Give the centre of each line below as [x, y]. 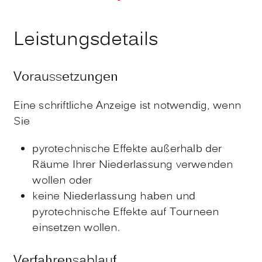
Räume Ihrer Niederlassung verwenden [133, 166]
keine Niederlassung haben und [114, 197]
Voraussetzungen [66, 78]
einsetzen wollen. [76, 229]
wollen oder [62, 181]
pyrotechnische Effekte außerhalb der [127, 150]
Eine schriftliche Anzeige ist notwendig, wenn [127, 106]
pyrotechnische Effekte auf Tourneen [126, 213]
